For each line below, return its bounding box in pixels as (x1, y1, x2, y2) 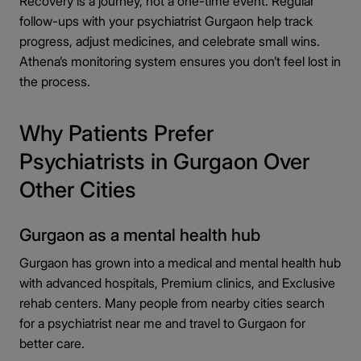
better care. (19, 335, 85, 351)
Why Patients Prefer (19, 120, 214, 147)
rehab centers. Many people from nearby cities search (19, 295, 325, 311)
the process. (19, 73, 90, 89)
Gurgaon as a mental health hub (19, 225, 260, 245)
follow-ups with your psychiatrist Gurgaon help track (19, 13, 313, 29)
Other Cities (19, 176, 136, 203)
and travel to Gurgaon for (165, 315, 305, 331)
